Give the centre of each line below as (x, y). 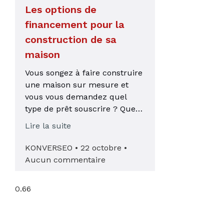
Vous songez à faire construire (84, 72)
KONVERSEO (50, 147)
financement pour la (75, 24)
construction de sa (71, 39)
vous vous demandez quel (76, 96)
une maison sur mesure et (77, 84)
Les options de (61, 9)
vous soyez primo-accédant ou (84, 120)
